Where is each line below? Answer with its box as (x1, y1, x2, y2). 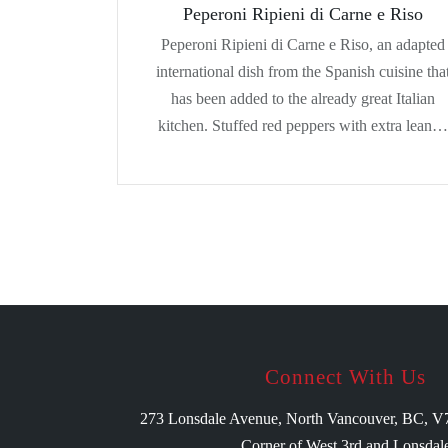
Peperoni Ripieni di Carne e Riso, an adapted (161, 35, 445, 53)
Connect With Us (265, 365, 426, 389)
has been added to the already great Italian (171, 89, 435, 107)
